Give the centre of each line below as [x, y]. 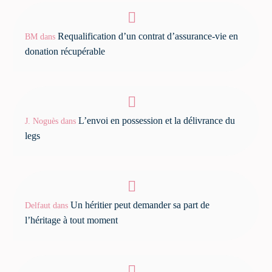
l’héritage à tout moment [71, 220]
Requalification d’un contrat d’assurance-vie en [148, 36]
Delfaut [38, 205]
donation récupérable [65, 51]
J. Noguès [42, 121]
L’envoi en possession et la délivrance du [157, 120]
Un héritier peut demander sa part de [140, 205]
